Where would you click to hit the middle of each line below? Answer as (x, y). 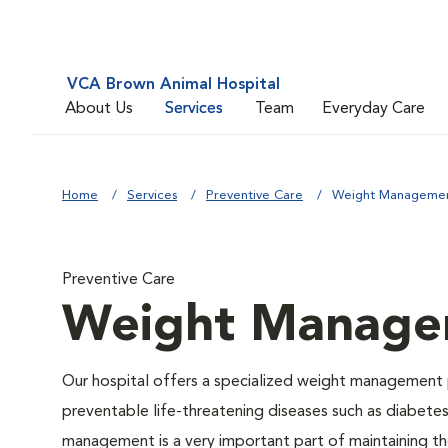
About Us (99, 108)
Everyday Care (373, 108)
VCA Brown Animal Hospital (173, 85)
